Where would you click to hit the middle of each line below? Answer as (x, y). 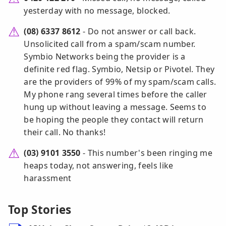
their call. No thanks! (65, 132)
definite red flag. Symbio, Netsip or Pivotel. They (119, 69)
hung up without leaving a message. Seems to (115, 107)
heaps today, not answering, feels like (99, 166)
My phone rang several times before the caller (116, 95)
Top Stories (40, 210)
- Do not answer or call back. (138, 32)
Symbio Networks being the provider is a (105, 57)
